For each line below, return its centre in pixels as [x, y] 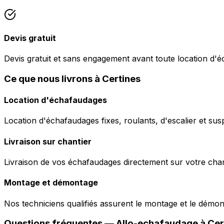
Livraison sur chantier [48, 141]
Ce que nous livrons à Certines [72, 78]
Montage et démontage [51, 183]
